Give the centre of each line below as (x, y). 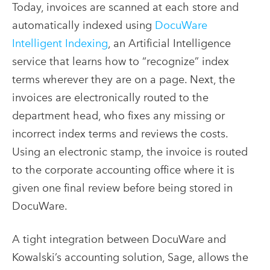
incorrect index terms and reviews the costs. (120, 133)
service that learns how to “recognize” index (121, 61)
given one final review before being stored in (122, 187)
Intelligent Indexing (60, 43)
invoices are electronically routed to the (110, 97)
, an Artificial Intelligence (169, 43)
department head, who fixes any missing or (118, 115)
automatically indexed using (83, 25)
